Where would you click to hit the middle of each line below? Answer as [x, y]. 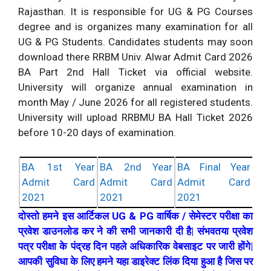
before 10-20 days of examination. [97, 133]
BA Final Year [214, 167]
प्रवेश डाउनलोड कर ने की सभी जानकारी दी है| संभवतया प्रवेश [135, 231]
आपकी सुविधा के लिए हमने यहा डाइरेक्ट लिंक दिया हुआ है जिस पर [135, 261]
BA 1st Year [58, 167]
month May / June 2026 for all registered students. [135, 103]
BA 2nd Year [136, 167]
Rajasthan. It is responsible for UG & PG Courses [135, 12]
